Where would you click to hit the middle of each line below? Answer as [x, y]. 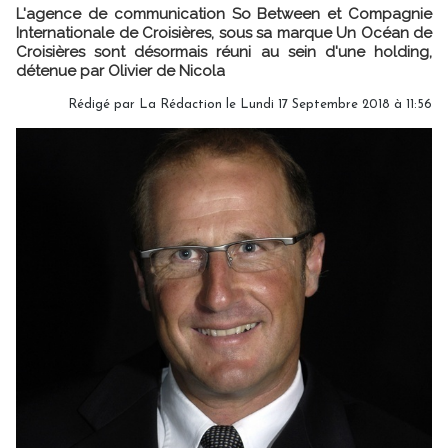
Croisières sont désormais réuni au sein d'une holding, [224, 52]
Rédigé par [103, 104]
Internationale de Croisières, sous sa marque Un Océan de [224, 33]
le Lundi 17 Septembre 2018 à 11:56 [327, 104]
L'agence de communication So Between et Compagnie [224, 14]
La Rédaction [180, 104]
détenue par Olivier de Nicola [120, 71]
